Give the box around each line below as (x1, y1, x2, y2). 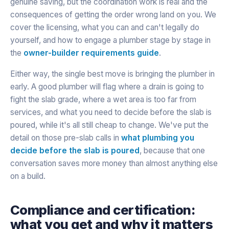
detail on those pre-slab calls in (10, 132, 121, 143)
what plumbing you (121, 132, 194, 143)
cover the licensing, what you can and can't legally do (10, 22, 199, 32)
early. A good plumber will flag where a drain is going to (10, 81, 204, 91)
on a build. (10, 171, 45, 181)
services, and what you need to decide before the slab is (10, 107, 212, 117)
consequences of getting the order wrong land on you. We (10, 9, 216, 19)
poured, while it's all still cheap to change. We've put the (10, 120, 209, 130)
